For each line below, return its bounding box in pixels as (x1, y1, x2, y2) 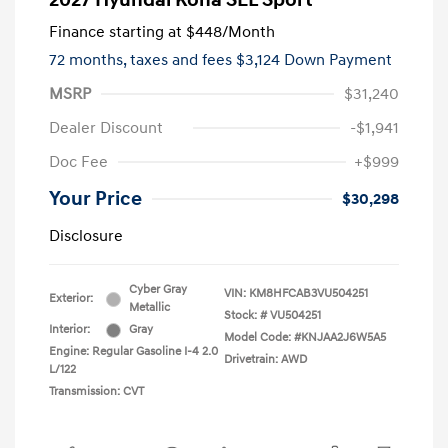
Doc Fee (49, 152, 108, 173)
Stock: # (224, 308, 267, 324)
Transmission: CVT (49, 384, 144, 400)
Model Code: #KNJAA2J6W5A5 (224, 330, 386, 346)
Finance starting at (49, 22, 182, 43)
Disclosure (49, 226, 123, 247)
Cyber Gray (129, 282, 187, 298)
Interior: (49, 322, 90, 338)
